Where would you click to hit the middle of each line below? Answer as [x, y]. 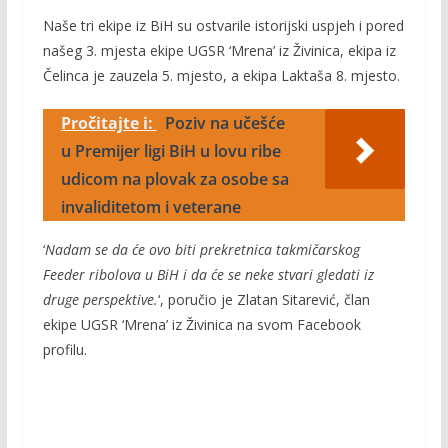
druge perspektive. [100, 299]
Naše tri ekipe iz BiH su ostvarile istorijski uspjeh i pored [223, 25]
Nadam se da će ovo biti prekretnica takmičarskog [202, 249]
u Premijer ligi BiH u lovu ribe [170, 151]
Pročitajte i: [108, 123]
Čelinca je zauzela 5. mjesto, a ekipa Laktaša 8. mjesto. [221, 75]
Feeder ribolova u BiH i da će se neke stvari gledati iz [208, 274]
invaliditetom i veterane [150, 207]
